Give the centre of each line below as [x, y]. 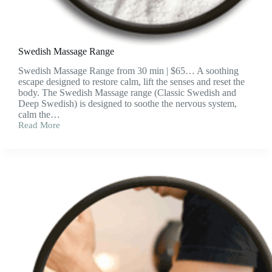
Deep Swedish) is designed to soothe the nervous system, [127, 104]
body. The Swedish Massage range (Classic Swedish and [127, 93]
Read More [39, 125]
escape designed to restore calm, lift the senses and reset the [131, 82]
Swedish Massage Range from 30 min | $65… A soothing [128, 71]
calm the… [39, 115]
